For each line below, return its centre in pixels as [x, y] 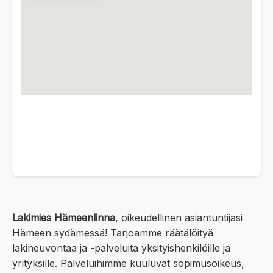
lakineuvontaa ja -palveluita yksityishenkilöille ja [121, 248]
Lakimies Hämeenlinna [64, 218]
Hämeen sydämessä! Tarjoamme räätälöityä [113, 233]
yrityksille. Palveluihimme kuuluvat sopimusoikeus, [128, 264]
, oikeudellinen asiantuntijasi [179, 218]
